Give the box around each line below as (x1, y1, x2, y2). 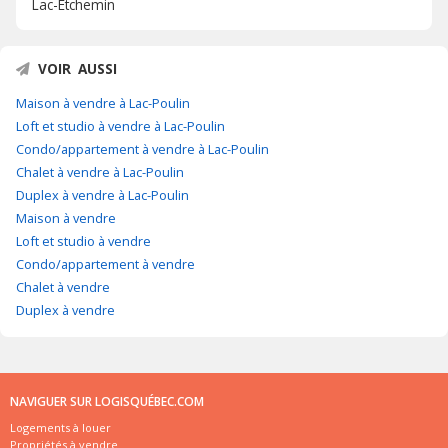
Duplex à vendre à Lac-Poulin (16, 186, 189, 205)
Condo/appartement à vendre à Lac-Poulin (16, 140, 269, 159)
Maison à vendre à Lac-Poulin (16, 94, 190, 113)
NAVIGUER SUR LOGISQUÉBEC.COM (10, 393, 204, 411)
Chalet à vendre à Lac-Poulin (16, 163, 184, 182)
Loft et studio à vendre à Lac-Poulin (16, 117, 225, 136)
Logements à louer (10, 420, 111, 436)
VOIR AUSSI (38, 59, 117, 79)
